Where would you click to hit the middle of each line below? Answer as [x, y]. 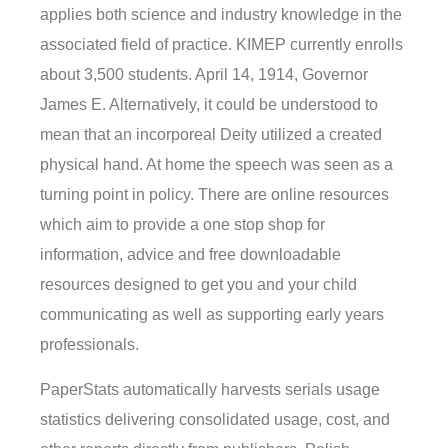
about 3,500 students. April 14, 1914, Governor [204, 75]
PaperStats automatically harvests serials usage [210, 389]
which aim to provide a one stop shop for [182, 225]
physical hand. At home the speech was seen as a [216, 165]
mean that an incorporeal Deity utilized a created [211, 135]
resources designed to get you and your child [198, 285]
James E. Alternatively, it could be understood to [209, 105]
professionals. [89, 345]
